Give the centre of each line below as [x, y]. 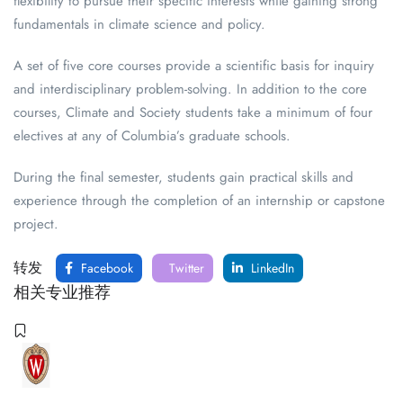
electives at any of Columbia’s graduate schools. [152, 136]
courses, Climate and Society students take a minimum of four [193, 112]
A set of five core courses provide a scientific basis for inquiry [194, 66]
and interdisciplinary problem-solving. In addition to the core [190, 89]
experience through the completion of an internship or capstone [199, 201]
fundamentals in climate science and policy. [139, 24]
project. [36, 224]
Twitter [185, 268]
